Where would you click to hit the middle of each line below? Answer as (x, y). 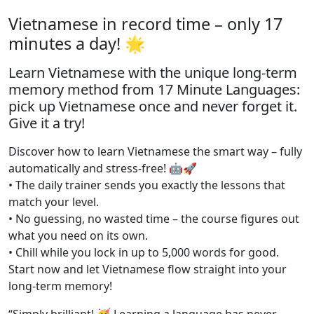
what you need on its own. (78, 236)
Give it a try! (47, 123)
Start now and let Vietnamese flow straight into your (148, 269)
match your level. (54, 202)
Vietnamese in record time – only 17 (145, 24)
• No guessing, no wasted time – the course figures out (154, 219)
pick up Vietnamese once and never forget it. (153, 107)
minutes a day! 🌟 (77, 44)
